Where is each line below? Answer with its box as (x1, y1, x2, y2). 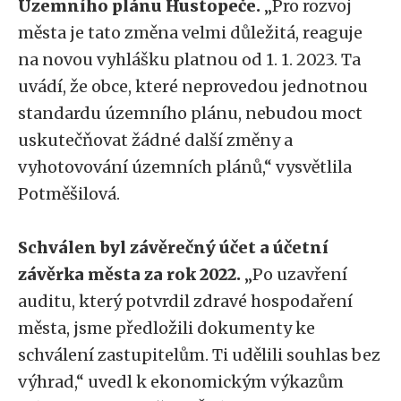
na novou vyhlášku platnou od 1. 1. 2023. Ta (18, 49, 361, 70)
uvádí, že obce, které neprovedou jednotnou (18, 76, 368, 97)
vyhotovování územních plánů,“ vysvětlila (18, 157, 352, 177)
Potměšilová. (18, 183, 120, 204)
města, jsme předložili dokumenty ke (18, 318, 315, 338)
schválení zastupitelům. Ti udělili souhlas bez (18, 345, 380, 365)
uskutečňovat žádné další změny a (18, 130, 293, 150)
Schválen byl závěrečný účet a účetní (18, 237, 328, 258)
